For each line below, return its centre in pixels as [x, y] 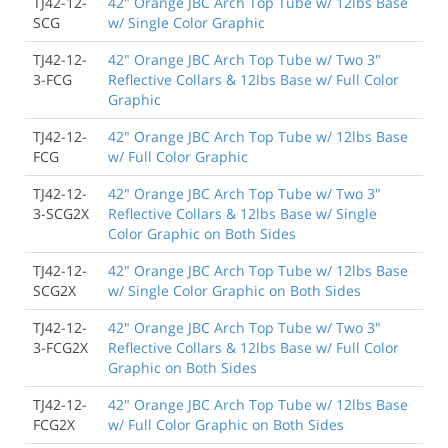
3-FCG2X [60, 347]
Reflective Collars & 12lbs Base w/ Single [242, 213]
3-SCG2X [61, 213]
